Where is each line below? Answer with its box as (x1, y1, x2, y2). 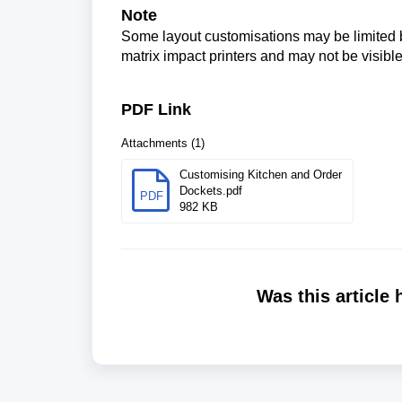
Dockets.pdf (179, 183, 242, 197)
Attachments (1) (121, 135, 205, 150)
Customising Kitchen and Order (179, 167, 342, 181)
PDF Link (121, 100, 191, 118)
